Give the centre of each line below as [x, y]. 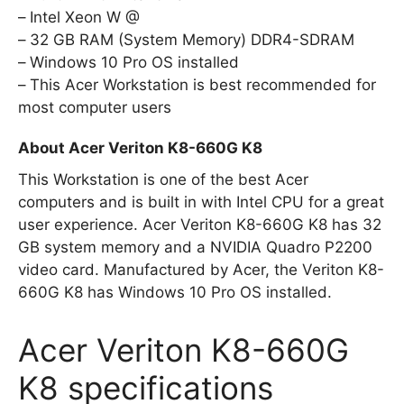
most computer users [95, 107]
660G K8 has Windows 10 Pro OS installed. [175, 292]
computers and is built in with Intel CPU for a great [201, 202]
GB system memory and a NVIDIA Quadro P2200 [195, 247]
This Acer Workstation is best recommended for [203, 84]
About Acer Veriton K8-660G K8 [140, 147]
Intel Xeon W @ [85, 17]
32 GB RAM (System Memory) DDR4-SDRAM [192, 39]
